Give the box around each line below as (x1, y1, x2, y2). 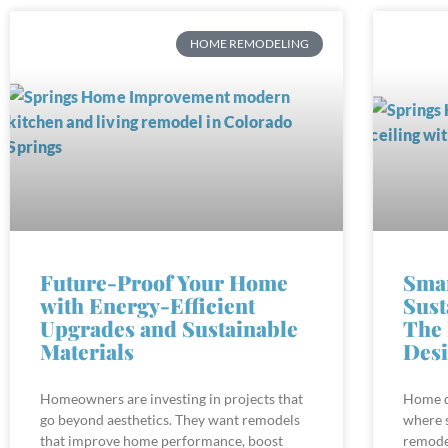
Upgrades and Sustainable (40, 297, 298, 326)
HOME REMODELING (189, 19, 309, 35)
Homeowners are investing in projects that (40, 373, 303, 391)
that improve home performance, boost (40, 415, 283, 433)
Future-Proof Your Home (40, 251, 288, 280)
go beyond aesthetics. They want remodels (40, 394, 300, 412)
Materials (40, 320, 134, 349)
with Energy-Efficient (40, 274, 255, 303)
